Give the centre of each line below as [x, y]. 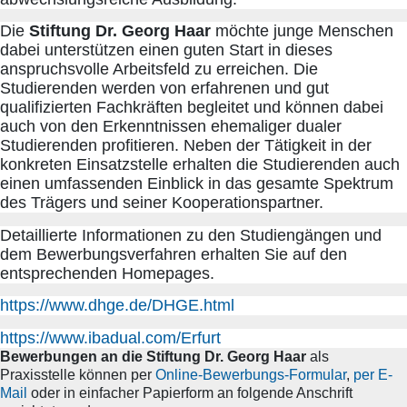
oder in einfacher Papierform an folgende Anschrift [192, 392]
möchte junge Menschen [302, 31]
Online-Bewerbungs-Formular [251, 374]
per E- [373, 374]
